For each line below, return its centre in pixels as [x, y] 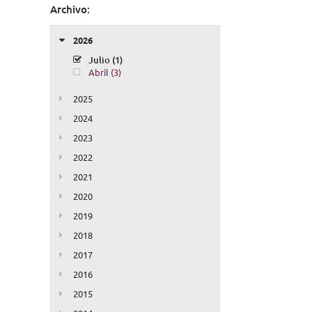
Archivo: [70, 9]
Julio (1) [106, 60]
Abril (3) [105, 72]
